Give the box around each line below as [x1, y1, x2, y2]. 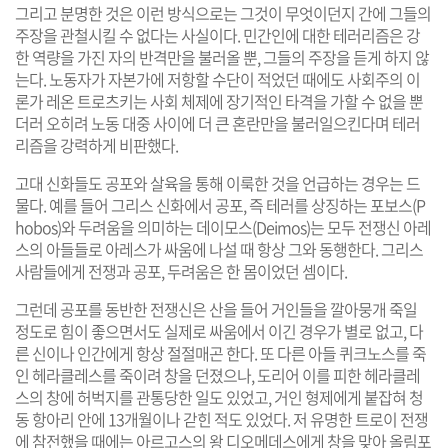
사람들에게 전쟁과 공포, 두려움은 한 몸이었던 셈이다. [15, 258, 347, 283]
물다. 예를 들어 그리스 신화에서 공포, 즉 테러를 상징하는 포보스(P [15, 192, 425, 217]
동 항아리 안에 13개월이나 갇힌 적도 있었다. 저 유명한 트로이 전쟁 [15, 406, 428, 431]
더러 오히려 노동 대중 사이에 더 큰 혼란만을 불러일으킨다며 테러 [15, 110, 420, 135]
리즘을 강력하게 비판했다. [15, 132, 178, 157]
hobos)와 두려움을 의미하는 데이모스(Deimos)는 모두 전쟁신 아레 [15, 214, 431, 239]
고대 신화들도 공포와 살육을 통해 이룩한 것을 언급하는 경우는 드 [15, 170, 420, 195]
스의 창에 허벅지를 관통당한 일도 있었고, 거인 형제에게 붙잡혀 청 [15, 384, 423, 409]
